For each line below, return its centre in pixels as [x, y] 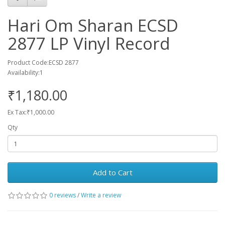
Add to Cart [113, 172]
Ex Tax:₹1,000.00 [31, 112]
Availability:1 [25, 73]
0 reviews [63, 195]
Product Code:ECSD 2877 [43, 63]
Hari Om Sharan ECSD [93, 25]
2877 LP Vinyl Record [89, 43]
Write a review [101, 195]
